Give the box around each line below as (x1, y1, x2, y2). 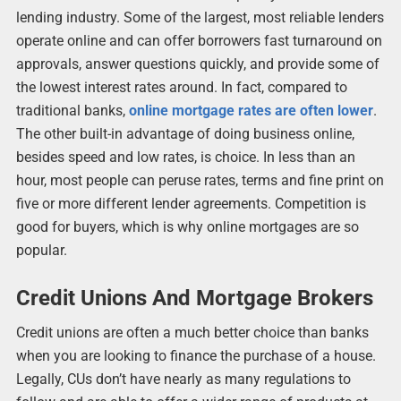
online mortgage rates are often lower (128, 101, 373, 119)
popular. (15, 241, 67, 259)
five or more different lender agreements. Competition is (15, 194, 366, 212)
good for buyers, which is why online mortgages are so (15, 218, 359, 235)
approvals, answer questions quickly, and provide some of (15, 55, 380, 73)
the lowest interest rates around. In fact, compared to (15, 78, 347, 96)
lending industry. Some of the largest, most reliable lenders (15, 8, 384, 26)
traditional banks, (15, 101, 129, 119)
